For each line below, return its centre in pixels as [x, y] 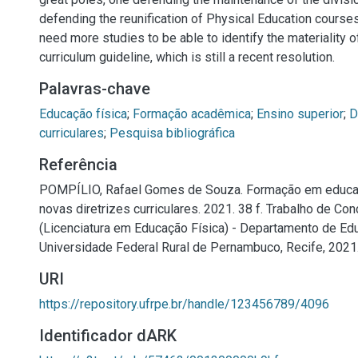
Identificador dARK [108, 336]
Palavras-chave [95, 89]
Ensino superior [300, 114]
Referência [78, 165]
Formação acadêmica [192, 114]
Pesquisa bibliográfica [172, 133]
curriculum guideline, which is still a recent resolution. [187, 57]
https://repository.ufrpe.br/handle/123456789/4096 [184, 304]
